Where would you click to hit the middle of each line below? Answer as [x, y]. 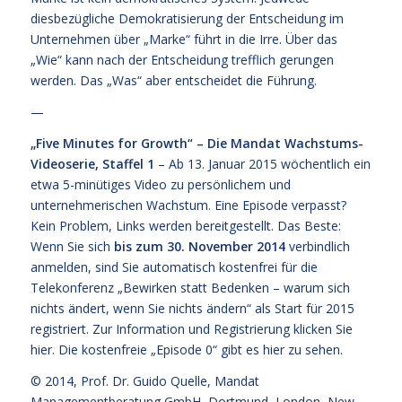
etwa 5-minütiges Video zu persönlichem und [160, 184]
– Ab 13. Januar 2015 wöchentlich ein [262, 163]
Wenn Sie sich [72, 246]
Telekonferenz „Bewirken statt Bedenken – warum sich [190, 287]
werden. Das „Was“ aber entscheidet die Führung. [173, 81]
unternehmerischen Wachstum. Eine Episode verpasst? [188, 205]
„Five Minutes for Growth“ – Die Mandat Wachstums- [197, 143]
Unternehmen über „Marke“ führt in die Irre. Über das [184, 39]
